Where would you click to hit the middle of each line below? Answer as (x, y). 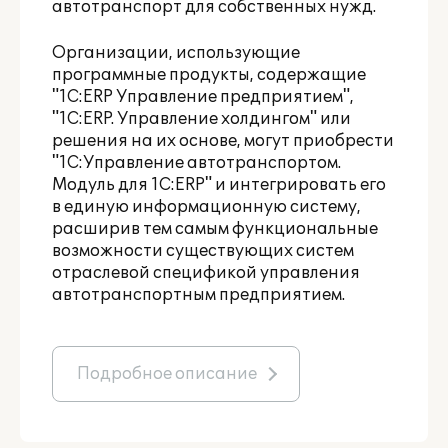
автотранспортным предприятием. (198, 295)
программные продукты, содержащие (209, 75)
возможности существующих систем (203, 251)
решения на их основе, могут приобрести (223, 141)
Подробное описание (167, 374)
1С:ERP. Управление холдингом (184, 119)
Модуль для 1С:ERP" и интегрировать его (219, 185)
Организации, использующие (176, 53)
